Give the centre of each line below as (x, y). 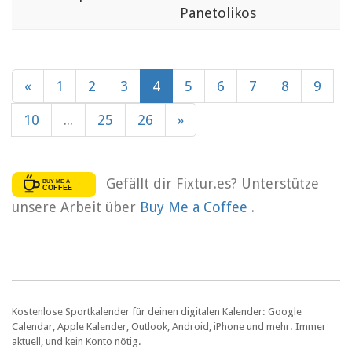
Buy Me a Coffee (196, 207)
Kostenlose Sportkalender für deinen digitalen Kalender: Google (157, 311)
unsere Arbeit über (76, 207)
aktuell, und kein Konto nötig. (77, 341)
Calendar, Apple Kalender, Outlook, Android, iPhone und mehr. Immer (169, 326)
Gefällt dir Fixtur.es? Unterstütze (212, 183)
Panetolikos (218, 13)
